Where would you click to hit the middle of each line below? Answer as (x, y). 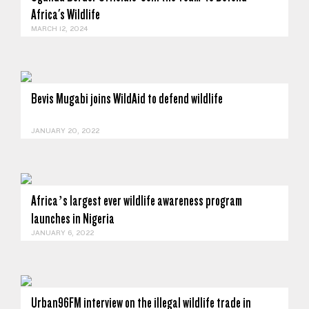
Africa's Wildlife (66, 14)
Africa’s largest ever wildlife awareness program (137, 201)
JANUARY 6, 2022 (62, 233)
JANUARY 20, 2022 (65, 131)
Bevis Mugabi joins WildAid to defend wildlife (127, 99)
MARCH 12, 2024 (59, 29)
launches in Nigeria (73, 219)
